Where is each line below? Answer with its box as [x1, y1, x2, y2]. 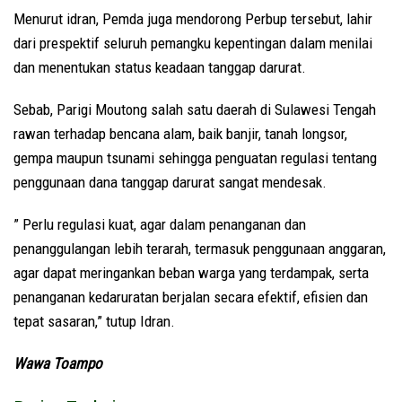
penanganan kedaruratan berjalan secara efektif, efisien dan [13, 288, 368, 307]
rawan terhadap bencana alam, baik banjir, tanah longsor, [13, 125, 347, 144]
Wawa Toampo [13, 354, 102, 373]
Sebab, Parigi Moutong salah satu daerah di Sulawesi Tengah [13, 100, 376, 119]
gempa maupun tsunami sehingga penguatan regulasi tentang [13, 149, 377, 168]
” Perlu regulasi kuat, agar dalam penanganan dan [13, 215, 306, 234]
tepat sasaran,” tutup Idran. [13, 312, 175, 331]
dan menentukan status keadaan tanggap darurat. [13, 58, 306, 77]
